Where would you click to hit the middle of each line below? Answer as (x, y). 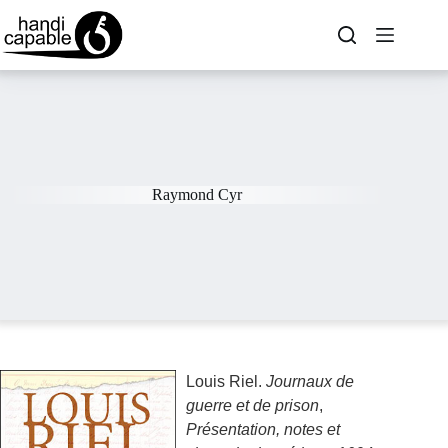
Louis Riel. (226, 381)
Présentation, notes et (263, 429)
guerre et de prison (252, 405)
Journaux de (310, 381)
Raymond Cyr (197, 194)
